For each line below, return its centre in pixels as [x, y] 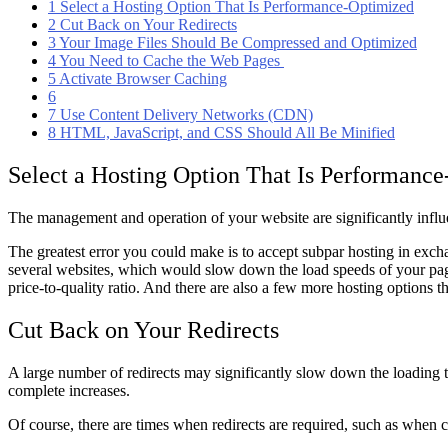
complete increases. [69, 391]
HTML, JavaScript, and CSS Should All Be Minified [225, 133]
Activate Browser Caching [141, 79]
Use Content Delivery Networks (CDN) [184, 115]
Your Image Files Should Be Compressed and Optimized [236, 43]
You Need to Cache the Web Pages [170, 61]
